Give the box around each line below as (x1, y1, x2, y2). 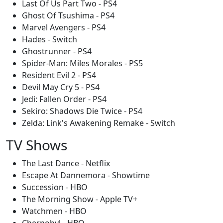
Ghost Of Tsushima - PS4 (22, 10, 114, 21)
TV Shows (6, 135, 67, 154)
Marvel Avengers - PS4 (22, 22, 106, 33)
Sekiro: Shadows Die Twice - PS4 (22, 106, 142, 116)
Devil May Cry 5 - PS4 (22, 82, 100, 93)
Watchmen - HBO (22, 206, 87, 217)
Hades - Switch (22, 34, 77, 45)
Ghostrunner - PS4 (22, 46, 92, 57)
